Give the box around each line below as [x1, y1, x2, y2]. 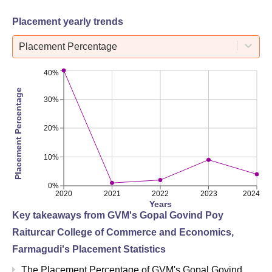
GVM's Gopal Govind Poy [107, 210, 223, 220]
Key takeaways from [12, 210, 107, 220]
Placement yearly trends [12, 16, 123, 27]
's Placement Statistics [62, 244, 166, 254]
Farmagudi [12, 244, 62, 254]
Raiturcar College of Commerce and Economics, [12, 227, 234, 237]
